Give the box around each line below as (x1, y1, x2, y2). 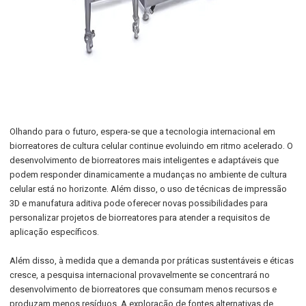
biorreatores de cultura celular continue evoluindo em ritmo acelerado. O (10, 141, 294, 151)
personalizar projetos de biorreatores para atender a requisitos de (10, 212, 270, 223)
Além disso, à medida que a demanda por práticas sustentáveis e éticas (10, 255, 294, 266)
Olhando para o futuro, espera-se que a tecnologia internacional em (10, 126, 276, 137)
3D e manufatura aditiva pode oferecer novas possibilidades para (10, 198, 268, 208)
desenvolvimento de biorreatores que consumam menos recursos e (10, 284, 277, 294)
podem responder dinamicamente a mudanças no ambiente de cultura (10, 169, 288, 180)
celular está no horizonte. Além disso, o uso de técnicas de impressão (10, 184, 288, 194)
